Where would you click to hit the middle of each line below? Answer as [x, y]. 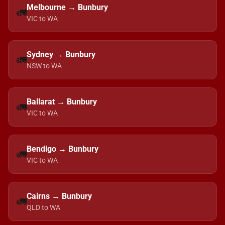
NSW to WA [44, 66]
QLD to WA [43, 207]
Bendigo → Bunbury [63, 149]
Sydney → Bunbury [61, 54]
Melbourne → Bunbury [67, 7]
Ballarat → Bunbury [62, 102]
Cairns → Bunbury [59, 196]
